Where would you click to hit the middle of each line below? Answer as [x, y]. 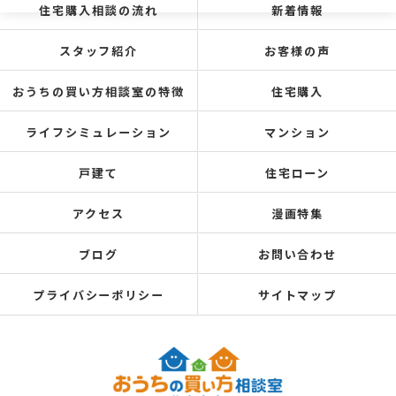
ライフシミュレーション [99, 132]
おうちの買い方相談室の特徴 [99, 91]
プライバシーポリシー [99, 294]
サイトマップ [297, 294]
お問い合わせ [297, 254]
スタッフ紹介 [99, 50]
